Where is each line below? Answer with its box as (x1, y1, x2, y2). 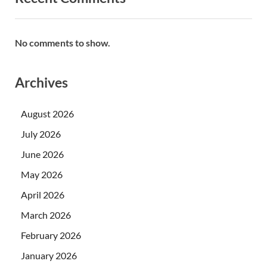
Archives (15, 74, 68, 91)
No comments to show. (15, 37, 110, 49)
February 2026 (21, 229, 81, 241)
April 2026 (21, 189, 64, 201)
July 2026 (21, 128, 61, 140)
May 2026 (21, 169, 63, 181)
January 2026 (21, 250, 77, 262)
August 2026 (21, 108, 74, 120)
